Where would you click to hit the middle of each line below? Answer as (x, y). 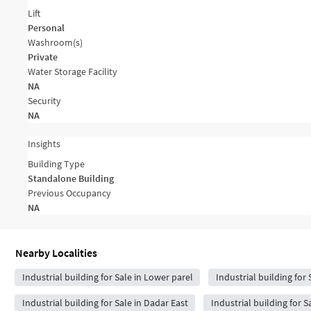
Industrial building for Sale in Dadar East (105, 303)
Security (44, 101)
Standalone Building (71, 178)
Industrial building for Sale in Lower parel (107, 277)
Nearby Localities (56, 253)
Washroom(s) (55, 42)
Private (43, 57)
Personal (46, 28)
